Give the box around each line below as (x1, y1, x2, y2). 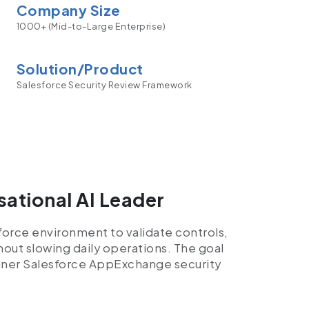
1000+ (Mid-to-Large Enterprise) (16, 21, 166, 32)
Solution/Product (16, 59, 143, 77)
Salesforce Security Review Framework (16, 79, 192, 90)
